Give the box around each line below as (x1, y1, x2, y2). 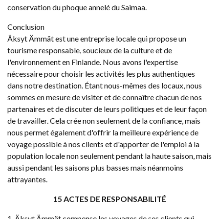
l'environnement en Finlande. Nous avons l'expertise (7, 57, 178, 66)
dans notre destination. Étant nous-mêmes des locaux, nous (7, 81, 202, 90)
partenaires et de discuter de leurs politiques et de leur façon (7, 104, 207, 113)
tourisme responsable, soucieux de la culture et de (7, 45, 172, 55)
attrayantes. (7, 175, 47, 184)
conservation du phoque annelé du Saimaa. (7, 2, 147, 12)
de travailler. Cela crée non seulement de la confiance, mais (7, 116, 200, 125)
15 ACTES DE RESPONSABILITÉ (53, 194, 166, 203)
